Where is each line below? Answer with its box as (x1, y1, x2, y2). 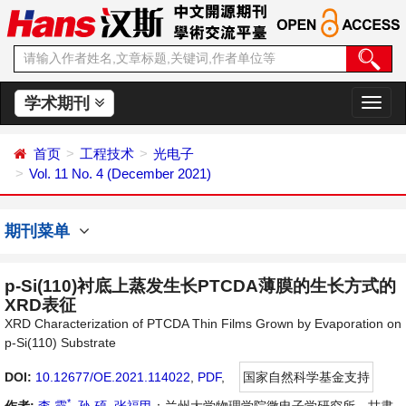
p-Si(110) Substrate (5, 335, 116, 350)
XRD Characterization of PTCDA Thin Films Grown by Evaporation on (5, 316, 401, 331)
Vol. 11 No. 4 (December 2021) (29, 166, 211, 181)
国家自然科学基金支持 (243, 370, 370, 384)
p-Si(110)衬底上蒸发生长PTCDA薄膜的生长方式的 (5, 276, 396, 295)
